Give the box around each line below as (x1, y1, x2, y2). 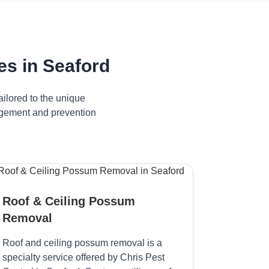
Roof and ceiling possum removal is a (2, 238, 163, 248)
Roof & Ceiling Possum (2, 195, 136, 208)
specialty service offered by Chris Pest (2, 252, 165, 262)
